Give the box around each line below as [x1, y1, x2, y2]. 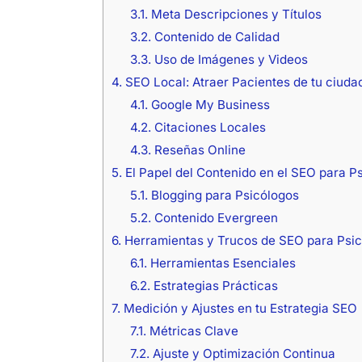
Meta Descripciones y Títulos [147, 6, 322, 22]
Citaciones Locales [150, 119, 266, 135]
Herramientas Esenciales [146, 255, 296, 271]
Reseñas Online [150, 141, 246, 158]
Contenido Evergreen [150, 209, 278, 225]
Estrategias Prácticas [149, 277, 278, 293]
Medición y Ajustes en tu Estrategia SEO [120, 300, 357, 316]
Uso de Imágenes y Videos [150, 51, 308, 67]
